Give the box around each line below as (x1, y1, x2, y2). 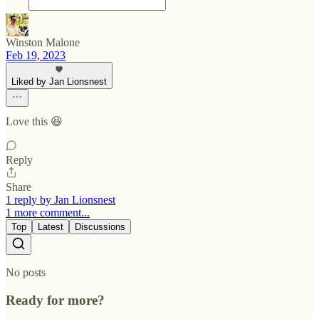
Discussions (75, 221, 125, 233)
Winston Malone (6, 36, 80, 49)
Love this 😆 (6, 115, 63, 128)
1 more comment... (6, 206, 90, 219)
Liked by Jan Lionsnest (11, 76, 107, 88)
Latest (38, 221, 63, 233)
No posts (6, 266, 46, 279)
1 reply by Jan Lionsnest (6, 194, 115, 206)
